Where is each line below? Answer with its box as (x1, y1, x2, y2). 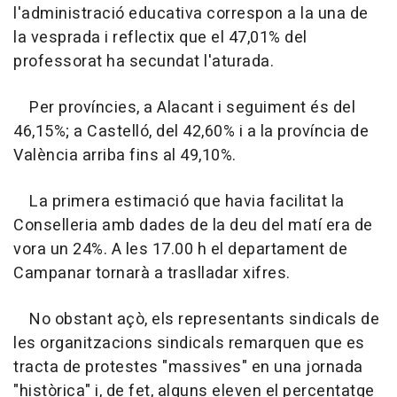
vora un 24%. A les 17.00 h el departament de (13, 237, 347, 261)
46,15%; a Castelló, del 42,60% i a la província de (13, 119, 369, 144)
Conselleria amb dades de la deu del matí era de (13, 213, 373, 237)
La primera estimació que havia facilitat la (13, 189, 345, 214)
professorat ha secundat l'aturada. (13, 49, 274, 74)
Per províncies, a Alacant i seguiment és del (13, 95, 355, 120)
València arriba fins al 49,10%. (13, 143, 237, 167)
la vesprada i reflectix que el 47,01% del (13, 25, 307, 50)
